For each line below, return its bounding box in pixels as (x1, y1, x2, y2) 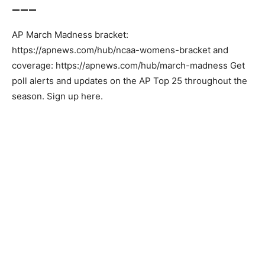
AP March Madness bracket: (12, 29, 128, 40)
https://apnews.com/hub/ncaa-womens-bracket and (12, 44, 228, 56)
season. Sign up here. (12, 91, 103, 102)
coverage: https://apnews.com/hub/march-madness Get (12, 60, 245, 71)
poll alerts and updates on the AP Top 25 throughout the (12, 75, 247, 86)
